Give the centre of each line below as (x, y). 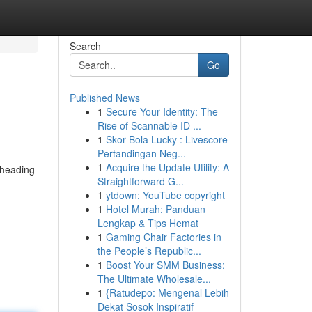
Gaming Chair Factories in (163, 237)
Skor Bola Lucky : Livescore (166, 139)
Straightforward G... (140, 181)
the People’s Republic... (149, 251)
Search (85, 46)
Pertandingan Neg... (141, 153)
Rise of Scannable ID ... (149, 125)
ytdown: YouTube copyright (165, 195)
